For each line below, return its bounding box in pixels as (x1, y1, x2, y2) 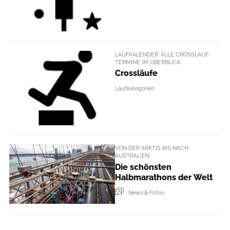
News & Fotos (128, 188, 164, 196)
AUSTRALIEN (115, 152, 149, 160)
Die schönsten (115, 162, 171, 172)
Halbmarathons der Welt (115, 172, 213, 182)
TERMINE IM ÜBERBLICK (115, 58, 181, 66)
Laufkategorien (115, 85, 155, 92)
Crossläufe (115, 68, 158, 78)
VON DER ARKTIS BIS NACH (115, 144, 188, 152)
